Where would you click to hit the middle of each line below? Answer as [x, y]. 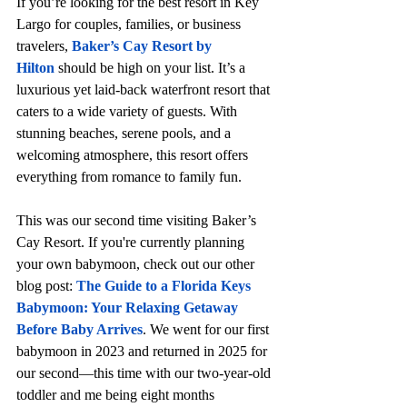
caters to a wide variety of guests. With [129, 111]
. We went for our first [208, 329]
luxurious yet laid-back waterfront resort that [145, 89]
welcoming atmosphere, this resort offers [134, 154]
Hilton [35, 67]
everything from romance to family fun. [129, 176]
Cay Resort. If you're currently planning [132, 242]
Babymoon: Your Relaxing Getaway [129, 307]
